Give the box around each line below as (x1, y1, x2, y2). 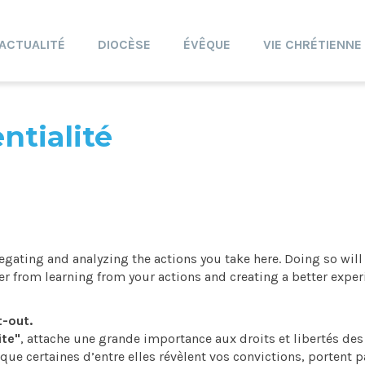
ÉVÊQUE (183, 37, 231, 52)
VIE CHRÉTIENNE (263, 37, 362, 52)
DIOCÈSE (98, 37, 151, 52)
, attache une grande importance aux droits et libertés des (20, 331, 363, 346)
